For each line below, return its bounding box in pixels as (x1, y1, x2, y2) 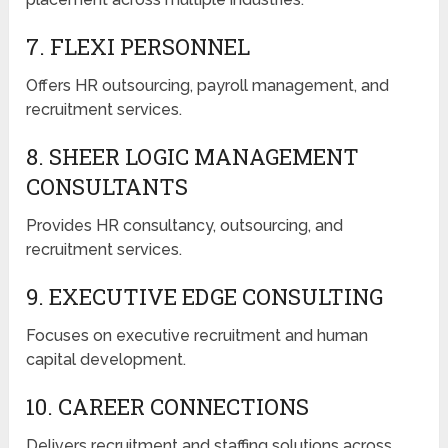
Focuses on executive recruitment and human (26, 326, 369, 346)
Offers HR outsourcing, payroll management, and (26, 76, 390, 96)
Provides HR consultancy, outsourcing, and (26, 216, 344, 236)
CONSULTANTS (26, 172, 189, 202)
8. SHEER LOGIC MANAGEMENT (26, 142, 360, 172)
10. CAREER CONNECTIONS (26, 392, 310, 422)
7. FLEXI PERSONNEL (26, 32, 251, 62)
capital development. (26, 350, 187, 370)
